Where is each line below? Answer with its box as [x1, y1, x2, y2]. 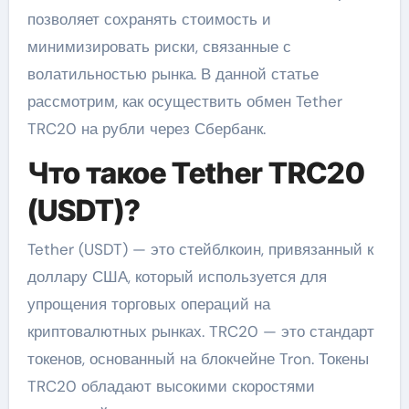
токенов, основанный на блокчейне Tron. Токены [26, 348, 369, 369]
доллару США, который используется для [26, 266, 327, 287]
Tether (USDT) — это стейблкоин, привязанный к [26, 238, 373, 259]
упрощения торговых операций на [26, 293, 270, 314]
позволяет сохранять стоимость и [26, 9, 271, 30]
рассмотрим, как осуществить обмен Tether [26, 91, 342, 112]
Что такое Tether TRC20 [26, 155, 365, 192]
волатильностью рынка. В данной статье [26, 64, 319, 85]
